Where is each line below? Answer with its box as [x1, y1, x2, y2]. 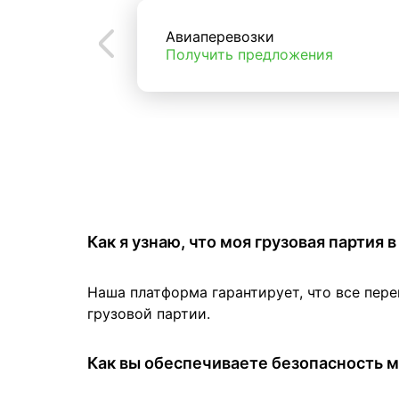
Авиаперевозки [166, 28, 274, 46]
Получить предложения [166, 45, 333, 64]
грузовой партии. [87, 305, 210, 323]
